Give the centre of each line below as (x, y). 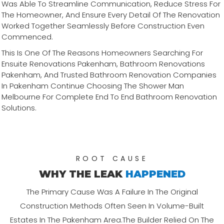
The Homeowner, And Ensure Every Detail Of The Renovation (111, 15)
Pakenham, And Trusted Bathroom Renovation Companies (109, 75)
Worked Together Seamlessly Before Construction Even (103, 26)
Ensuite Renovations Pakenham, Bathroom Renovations (103, 64)
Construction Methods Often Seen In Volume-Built (112, 206)
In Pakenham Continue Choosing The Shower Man (93, 86)
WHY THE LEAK (82, 174)
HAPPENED (155, 174)
